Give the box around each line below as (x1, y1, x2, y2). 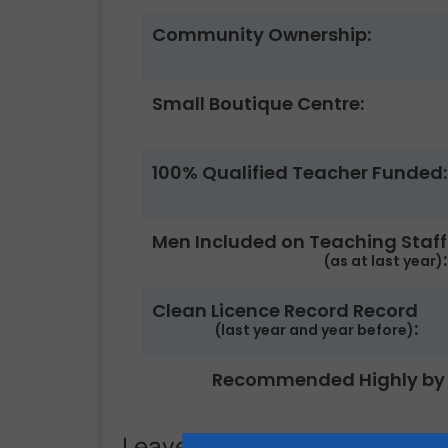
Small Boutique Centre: (152, 90, 364, 116)
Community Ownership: (152, 21, 371, 47)
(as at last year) (324, 250, 443, 271)
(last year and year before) (215, 319, 414, 340)
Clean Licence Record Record (152, 297, 418, 323)
